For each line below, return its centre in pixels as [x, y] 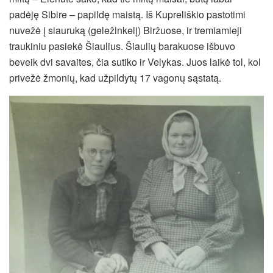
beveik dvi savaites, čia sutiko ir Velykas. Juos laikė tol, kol [135, 62]
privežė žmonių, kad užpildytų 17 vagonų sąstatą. [115, 77]
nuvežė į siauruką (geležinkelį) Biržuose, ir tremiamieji [126, 30]
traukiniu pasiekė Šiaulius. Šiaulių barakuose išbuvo [122, 46]
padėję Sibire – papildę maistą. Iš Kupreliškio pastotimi [127, 14]
